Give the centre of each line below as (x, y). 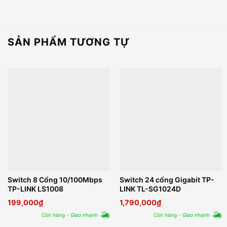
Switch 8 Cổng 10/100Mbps (55, 180)
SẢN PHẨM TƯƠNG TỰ (69, 42)
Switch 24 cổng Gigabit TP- (167, 180)
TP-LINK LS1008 (35, 189)
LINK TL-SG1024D (150, 189)
